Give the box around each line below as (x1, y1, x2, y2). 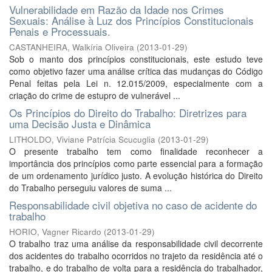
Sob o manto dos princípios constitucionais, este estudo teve (9, 53, 263, 65)
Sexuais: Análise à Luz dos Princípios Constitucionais (9, 13, 254, 28)
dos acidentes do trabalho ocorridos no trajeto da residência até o (9, 250, 263, 262)
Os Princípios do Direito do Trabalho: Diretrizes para (9, 105, 246, 120)
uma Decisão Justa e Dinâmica (9, 116, 151, 131)
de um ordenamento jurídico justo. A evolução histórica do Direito (9, 169, 263, 182)
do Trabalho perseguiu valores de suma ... (9, 182, 172, 194)
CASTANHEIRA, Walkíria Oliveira (9, 41, 134, 53)
